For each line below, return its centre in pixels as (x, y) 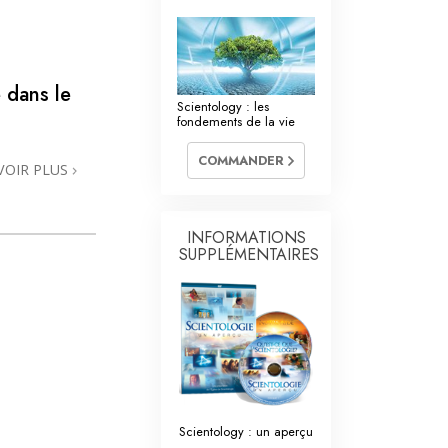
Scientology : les (223, 107)
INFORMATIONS (246, 238)
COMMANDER (243, 161)
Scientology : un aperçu (246, 432)
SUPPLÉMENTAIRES (249, 255)
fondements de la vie (236, 122)
